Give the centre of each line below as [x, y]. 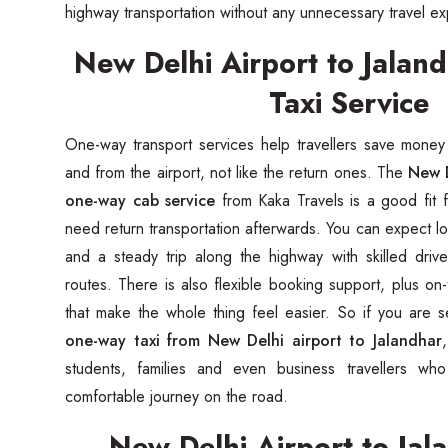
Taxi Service [349, 103]
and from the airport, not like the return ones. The [236, 172]
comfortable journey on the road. [179, 396]
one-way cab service [140, 200]
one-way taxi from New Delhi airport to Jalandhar [253, 340]
